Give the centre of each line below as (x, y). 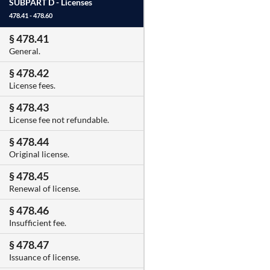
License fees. (32, 86)
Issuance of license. (45, 257)
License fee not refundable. (59, 120)
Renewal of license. (45, 189)
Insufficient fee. (38, 223)
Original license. (39, 154)
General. (25, 51)
